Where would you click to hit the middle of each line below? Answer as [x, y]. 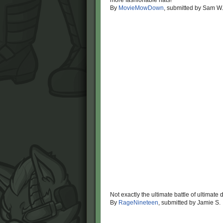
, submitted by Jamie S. [189, 203]
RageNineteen [138, 203]
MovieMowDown [141, 8]
